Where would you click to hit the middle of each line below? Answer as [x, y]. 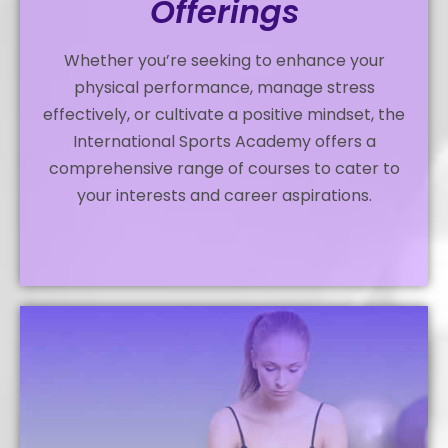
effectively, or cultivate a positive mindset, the [224, 115]
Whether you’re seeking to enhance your [224, 61]
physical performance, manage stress [224, 88]
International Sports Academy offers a [224, 142]
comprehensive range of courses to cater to [224, 169]
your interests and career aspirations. [224, 196]
